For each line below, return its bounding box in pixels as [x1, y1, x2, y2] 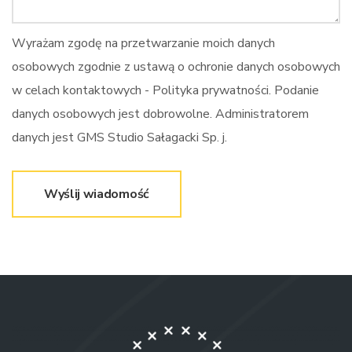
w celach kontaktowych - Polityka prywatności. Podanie [12, 82, 319, 99]
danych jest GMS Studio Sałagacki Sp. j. [12, 129, 227, 146]
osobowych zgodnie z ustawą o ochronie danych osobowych [12, 58, 340, 75]
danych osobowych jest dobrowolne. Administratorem [12, 105, 309, 123]
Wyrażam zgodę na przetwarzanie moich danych [12, 35, 275, 52]
